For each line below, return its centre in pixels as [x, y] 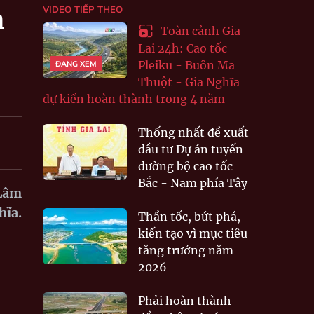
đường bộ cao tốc [185, 166]
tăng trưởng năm [186, 250]
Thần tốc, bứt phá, [189, 216]
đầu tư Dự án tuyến [191, 149]
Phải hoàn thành [185, 300]
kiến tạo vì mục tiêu [193, 233]
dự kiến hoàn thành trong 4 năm [134, 98]
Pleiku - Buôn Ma [186, 65]
